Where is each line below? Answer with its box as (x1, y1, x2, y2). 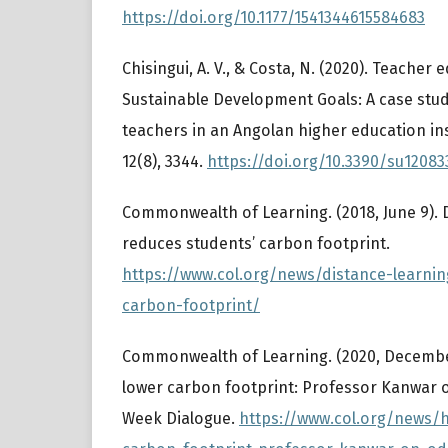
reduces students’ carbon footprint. (122, 234, 390, 254)
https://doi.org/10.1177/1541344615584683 (122, 8, 425, 28)
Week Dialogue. (122, 409, 239, 429)
